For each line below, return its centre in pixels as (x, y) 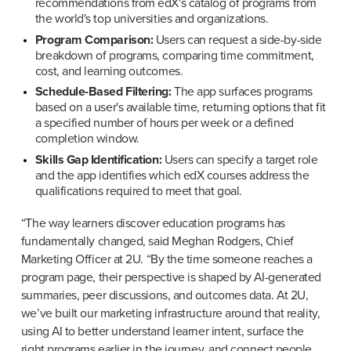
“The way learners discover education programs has (153, 224)
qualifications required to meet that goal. (138, 192)
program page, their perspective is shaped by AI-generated (171, 278)
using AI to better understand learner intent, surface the (163, 332)
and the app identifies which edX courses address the (172, 176)
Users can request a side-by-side (237, 40)
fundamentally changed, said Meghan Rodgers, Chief (157, 242)
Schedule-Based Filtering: (103, 92)
